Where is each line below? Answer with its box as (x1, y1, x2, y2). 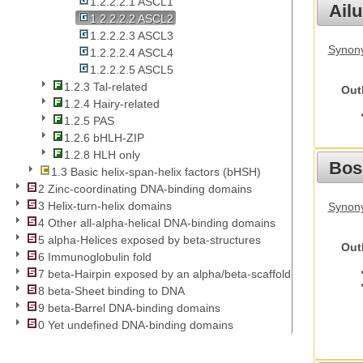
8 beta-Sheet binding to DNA (38, 284, 185, 298)
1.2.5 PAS (64, 114, 114, 128)
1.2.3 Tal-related (64, 80, 147, 94)
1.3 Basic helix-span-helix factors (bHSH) (51, 165, 261, 179)
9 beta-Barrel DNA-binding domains (38, 301, 220, 315)
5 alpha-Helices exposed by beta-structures (38, 233, 261, 247)
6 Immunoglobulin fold (38, 250, 152, 264)
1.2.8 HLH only (64, 148, 140, 162)
